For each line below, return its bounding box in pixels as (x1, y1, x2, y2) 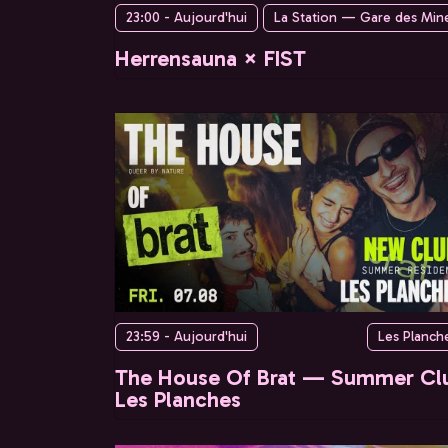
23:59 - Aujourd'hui (126, 328, 247, 346)
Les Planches (115, 386, 241, 414)
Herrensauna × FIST (115, 45, 306, 73)
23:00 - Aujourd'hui (126, 9, 247, 27)
